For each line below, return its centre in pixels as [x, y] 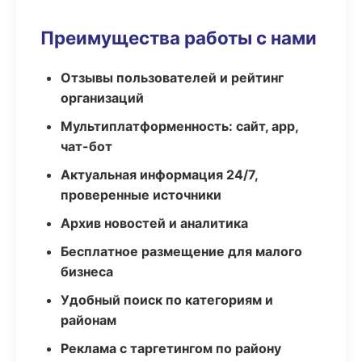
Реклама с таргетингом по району [171, 348]
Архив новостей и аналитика [154, 223]
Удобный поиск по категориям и [167, 300]
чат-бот [86, 146]
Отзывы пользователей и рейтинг [172, 78]
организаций [102, 98]
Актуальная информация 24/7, [159, 175]
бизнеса [87, 271]
